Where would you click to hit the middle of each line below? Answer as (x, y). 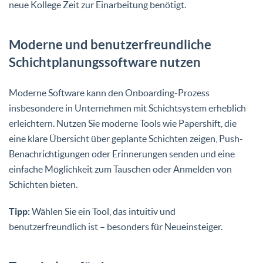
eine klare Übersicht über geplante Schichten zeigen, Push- (126, 138)
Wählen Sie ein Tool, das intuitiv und (103, 211)
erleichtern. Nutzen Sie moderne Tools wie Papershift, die (123, 123)
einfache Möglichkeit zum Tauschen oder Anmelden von (120, 169)
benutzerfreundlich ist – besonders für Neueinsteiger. (116, 226)
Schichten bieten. (43, 184)
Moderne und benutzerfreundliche (110, 44)
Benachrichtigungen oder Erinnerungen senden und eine (122, 154)
